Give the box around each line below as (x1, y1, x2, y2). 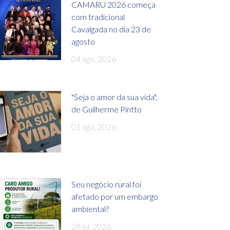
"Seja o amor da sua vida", (71, 91, 157, 102)
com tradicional (71, 11, 125, 22)
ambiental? (71, 203, 109, 214)
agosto (71, 36, 95, 46)
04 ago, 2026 (71, 53, 116, 64)
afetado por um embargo (71, 191, 158, 201)
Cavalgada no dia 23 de (71, 24, 151, 34)
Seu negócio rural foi (71, 179, 141, 189)
